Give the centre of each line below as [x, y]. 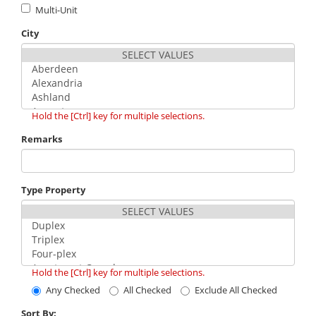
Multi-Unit [56, 10]
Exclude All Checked [236, 290]
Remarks [42, 139]
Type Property [53, 190]
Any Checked [73, 290]
